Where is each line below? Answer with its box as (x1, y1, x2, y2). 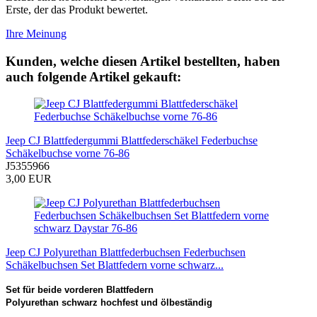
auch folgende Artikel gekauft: (6, 69, 181, 84)
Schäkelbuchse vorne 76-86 (6, 147, 129, 160)
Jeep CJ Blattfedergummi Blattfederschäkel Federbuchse (6, 134, 258, 147)
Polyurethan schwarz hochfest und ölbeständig (6, 297, 212, 309)
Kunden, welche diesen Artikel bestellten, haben (6, 53, 280, 69)
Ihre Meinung (6, 27, 67, 40)
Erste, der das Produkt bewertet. (6, 3, 148, 16)
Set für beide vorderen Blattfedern (6, 284, 154, 296)
